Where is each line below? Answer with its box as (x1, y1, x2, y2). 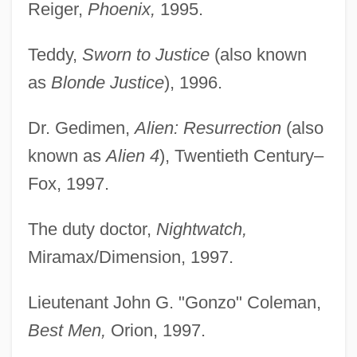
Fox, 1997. (27, 173, 109, 194)
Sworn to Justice (81, 44, 210, 65)
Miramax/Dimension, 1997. (27, 246, 233, 267)
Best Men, (27, 320, 106, 340)
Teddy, (27, 44, 82, 65)
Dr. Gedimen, (27, 117, 135, 138)
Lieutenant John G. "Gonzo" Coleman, (27, 292, 321, 312)
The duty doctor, (27, 218, 156, 239)
